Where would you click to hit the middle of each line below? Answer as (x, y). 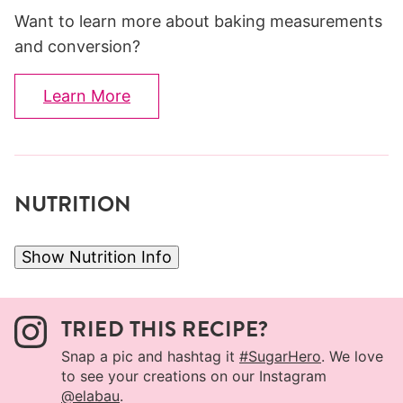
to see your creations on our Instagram (194, 376)
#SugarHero (280, 356)
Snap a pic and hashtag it (150, 356)
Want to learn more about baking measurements (22, 21)
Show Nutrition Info (97, 256)
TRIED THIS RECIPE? (165, 329)
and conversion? (77, 46)
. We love (352, 356)
